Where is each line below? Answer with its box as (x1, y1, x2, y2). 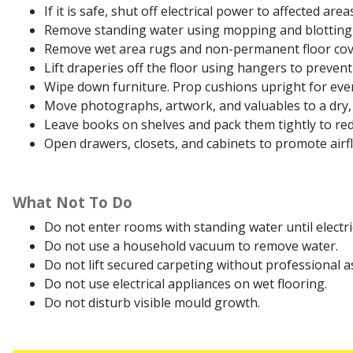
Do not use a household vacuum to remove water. (44, 237, 338, 255)
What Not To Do (13, 192, 132, 213)
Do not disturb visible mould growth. (44, 294, 260, 312)
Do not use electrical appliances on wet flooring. (44, 275, 327, 293)
